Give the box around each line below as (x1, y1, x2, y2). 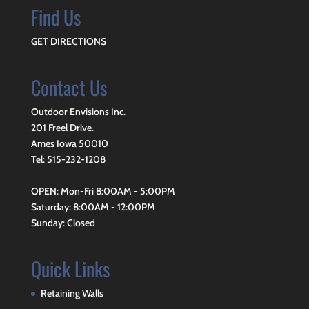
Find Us (30, 2, 81, 31)
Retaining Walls (40, 287, 103, 300)
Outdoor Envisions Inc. (30, 105, 126, 118)
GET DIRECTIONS (30, 34, 106, 48)
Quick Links (30, 255, 110, 283)
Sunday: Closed (30, 216, 95, 229)
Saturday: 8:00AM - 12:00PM (30, 200, 155, 213)
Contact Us (30, 72, 107, 101)
